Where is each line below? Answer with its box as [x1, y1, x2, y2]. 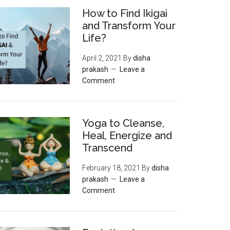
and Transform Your [82, 20, 176, 32]
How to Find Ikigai [82, 7, 167, 20]
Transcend [82, 142, 132, 154]
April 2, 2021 [82, 54, 122, 62]
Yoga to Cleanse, [82, 117, 164, 129]
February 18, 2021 [82, 164, 140, 172]
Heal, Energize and [82, 129, 172, 142]
